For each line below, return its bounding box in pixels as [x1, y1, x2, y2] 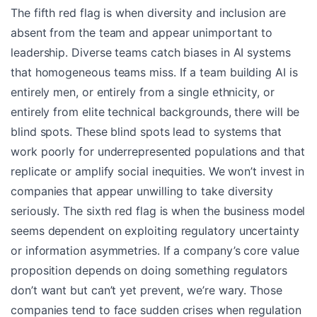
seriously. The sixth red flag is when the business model [11, 203, 306, 218]
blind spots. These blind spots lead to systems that [11, 124, 282, 139]
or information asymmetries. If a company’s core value [11, 243, 299, 258]
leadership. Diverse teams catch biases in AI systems [11, 45, 291, 59]
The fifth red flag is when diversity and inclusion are [11, 5, 286, 20]
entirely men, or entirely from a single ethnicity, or [11, 84, 275, 99]
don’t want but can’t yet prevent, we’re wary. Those [11, 282, 282, 297]
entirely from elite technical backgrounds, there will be [11, 104, 300, 119]
